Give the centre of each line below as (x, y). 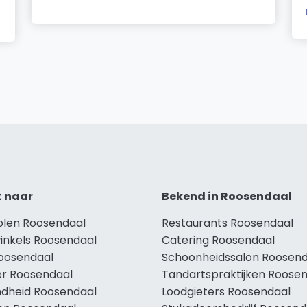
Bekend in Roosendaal (227, 196)
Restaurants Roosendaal (228, 223)
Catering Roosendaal (218, 240)
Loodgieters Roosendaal (226, 291)
